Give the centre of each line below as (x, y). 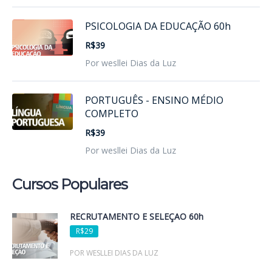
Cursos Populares (70, 185)
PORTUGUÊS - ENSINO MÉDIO (154, 100)
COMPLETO (112, 114)
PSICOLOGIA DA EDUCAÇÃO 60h (158, 26)
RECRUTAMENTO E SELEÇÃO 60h (137, 217)
